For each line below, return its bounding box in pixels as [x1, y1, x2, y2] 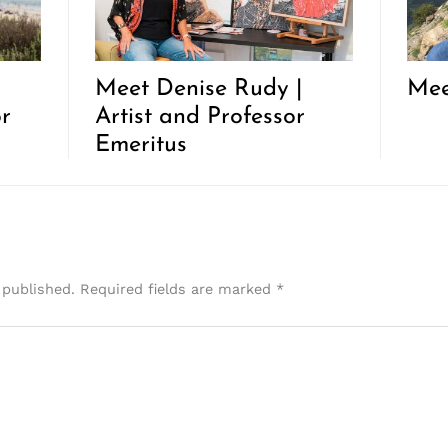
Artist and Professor [95, 104, 306, 129]
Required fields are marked [79, 281, 276, 298]
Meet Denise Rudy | [95, 76, 303, 101]
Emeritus [95, 132, 188, 157]
